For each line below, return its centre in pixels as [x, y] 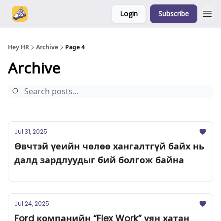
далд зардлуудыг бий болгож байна [99, 160]
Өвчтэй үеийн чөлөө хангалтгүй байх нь [109, 146]
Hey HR [18, 47]
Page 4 [75, 47]
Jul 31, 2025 [31, 131]
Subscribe [174, 14]
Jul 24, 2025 [32, 203]
